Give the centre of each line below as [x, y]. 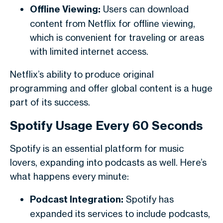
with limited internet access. [89, 51]
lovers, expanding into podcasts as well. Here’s [108, 162]
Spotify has [149, 199]
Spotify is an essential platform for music [97, 148]
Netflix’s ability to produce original [82, 74]
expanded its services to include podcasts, [120, 214]
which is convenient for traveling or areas [117, 37]
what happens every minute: [69, 176]
